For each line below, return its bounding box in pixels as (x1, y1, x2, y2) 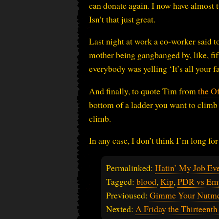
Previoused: (106, 189, 150, 201)
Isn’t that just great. (89, 13, 155, 25)
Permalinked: (106, 161, 155, 174)
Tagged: (106, 175, 136, 187)
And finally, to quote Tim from (89, 85, 198, 97)
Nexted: (106, 202, 135, 215)
